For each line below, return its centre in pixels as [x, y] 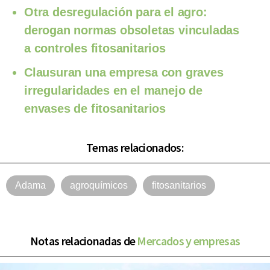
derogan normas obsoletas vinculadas [132, 30]
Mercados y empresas [189, 240]
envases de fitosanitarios [95, 108]
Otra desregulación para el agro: [116, 12]
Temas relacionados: [135, 147]
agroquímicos [99, 185]
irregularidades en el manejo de [113, 90]
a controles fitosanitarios [95, 48]
